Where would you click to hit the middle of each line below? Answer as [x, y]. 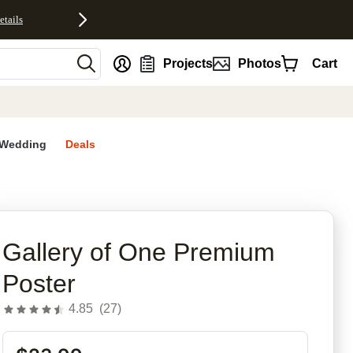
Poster [39, 284]
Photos [259, 63]
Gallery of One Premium [139, 253]
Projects [188, 63]
